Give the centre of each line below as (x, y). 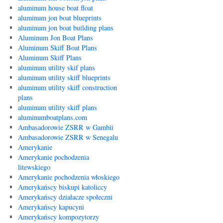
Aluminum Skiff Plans (50, 57)
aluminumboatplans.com (52, 117)
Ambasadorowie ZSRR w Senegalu (68, 137)
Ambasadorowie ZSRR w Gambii (65, 127)
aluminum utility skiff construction (67, 87)
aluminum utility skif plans (56, 67)
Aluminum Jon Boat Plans (55, 38)
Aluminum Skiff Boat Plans (57, 48)
